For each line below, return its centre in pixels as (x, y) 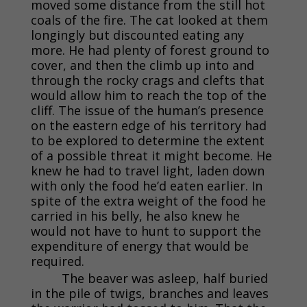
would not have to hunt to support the (146, 231)
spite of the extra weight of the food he (148, 200)
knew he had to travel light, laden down (147, 170)
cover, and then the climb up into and (142, 65)
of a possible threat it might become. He (151, 155)
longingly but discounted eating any (137, 35)
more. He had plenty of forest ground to (150, 50)
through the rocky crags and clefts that (147, 80)
